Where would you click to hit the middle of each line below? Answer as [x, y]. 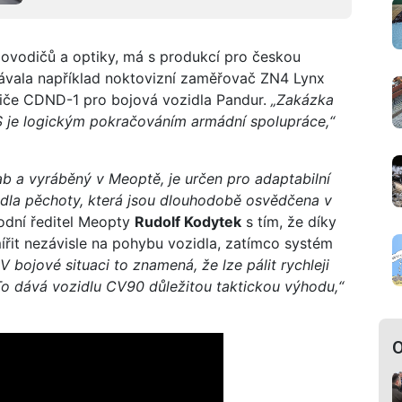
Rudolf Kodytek [188, 222]
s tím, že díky [289, 222]
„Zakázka [302, 100]
